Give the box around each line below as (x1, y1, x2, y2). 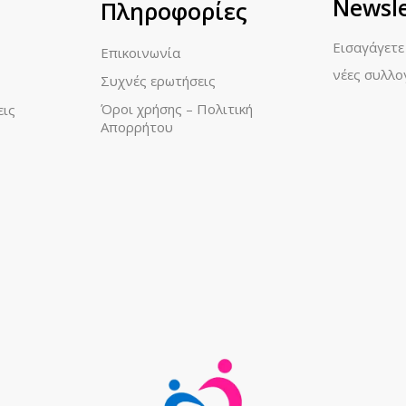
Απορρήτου (101, 118, 174, 136)
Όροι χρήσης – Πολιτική (101, 100, 254, 118)
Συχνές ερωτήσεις (101, 72, 217, 90)
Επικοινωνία (101, 43, 181, 62)
